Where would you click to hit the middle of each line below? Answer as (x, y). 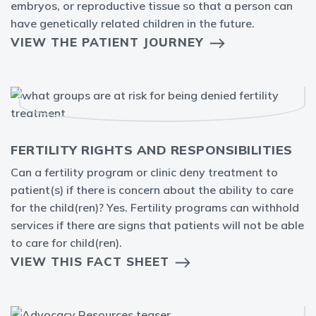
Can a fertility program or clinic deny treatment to (144, 172)
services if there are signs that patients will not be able (157, 225)
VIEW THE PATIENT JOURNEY (107, 42)
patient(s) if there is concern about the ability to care (152, 190)
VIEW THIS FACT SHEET (90, 261)
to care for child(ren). (66, 243)
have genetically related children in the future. (133, 23)
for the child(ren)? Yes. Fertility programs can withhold (155, 207)
